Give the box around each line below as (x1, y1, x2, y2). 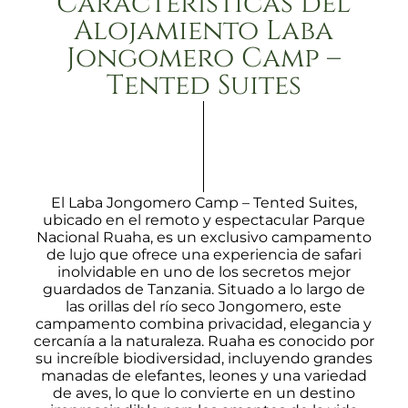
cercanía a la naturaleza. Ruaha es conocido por (33, 331, 374, 350)
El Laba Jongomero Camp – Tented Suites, (50, 193, 357, 211)
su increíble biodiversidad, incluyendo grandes (35, 349, 372, 367)
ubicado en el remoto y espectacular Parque (42, 210, 365, 229)
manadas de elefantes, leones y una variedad (40, 366, 367, 384)
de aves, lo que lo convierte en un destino (52, 383, 355, 402)
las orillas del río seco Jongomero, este (66, 297, 342, 315)
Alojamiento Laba (74, 12, 334, 49)
